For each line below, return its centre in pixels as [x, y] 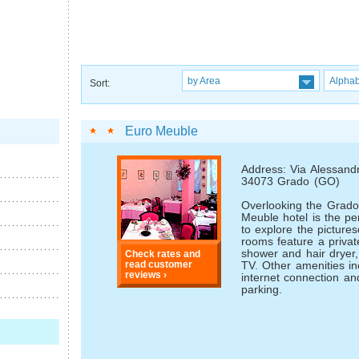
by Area [204, 80]
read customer [159, 264]
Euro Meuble [161, 131]
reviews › [146, 274]
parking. [262, 290]
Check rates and [163, 253]
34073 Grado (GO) [290, 182]
